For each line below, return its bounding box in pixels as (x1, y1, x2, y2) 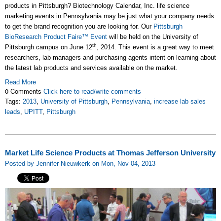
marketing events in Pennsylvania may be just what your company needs (5, 12, 214, 20)
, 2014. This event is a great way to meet (97, 43, 214, 51)
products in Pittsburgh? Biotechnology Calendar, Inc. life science (5, 2, 189, 10)
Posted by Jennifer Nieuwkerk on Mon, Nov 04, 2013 (5, 160, 155, 168)
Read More (5, 78, 36, 86)
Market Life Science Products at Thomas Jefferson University (5, 149, 216, 157)
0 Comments (5, 86, 43, 96)
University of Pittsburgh (40, 98, 108, 106)
